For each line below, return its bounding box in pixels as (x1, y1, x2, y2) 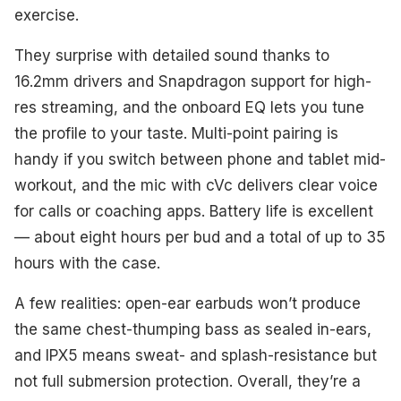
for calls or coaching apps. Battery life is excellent (14, 201, 373, 220)
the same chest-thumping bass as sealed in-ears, (14, 320, 371, 338)
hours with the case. (14, 253, 160, 272)
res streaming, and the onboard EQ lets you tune (14, 98, 364, 116)
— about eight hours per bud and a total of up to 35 (14, 227, 386, 246)
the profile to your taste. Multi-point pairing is (14, 124, 338, 142)
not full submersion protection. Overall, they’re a (14, 371, 361, 390)
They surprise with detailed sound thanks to (14, 46, 329, 64)
